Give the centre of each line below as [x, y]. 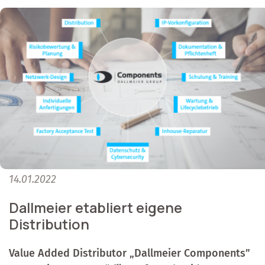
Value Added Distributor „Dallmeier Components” [130, 253]
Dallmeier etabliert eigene [96, 207]
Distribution [49, 224]
